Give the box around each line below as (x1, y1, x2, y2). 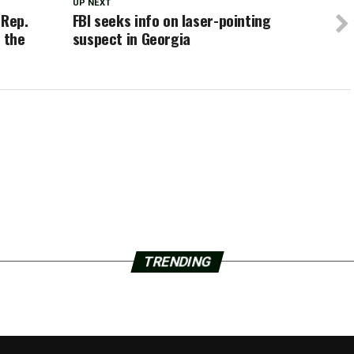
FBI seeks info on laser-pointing (72, 9, 271, 32)
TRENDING (141, 253, 213, 269)
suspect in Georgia (72, 27, 190, 50)
